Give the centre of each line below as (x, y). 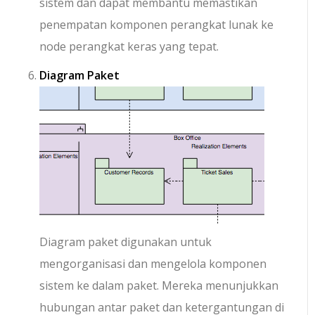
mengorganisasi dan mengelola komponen (153, 264)
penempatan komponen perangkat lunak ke (157, 25)
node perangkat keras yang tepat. (129, 47)
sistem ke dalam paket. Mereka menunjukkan (159, 286)
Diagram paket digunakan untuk (126, 242)
